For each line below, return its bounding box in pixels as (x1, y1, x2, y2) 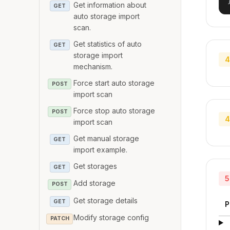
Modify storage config (73, 213, 149, 222)
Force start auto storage (73, 78, 155, 87)
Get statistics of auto (73, 39, 142, 48)
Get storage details (73, 196, 138, 205)
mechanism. (73, 62, 113, 71)
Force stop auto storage (73, 106, 156, 115)
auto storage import (73, 11, 140, 21)
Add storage (73, 179, 116, 188)
